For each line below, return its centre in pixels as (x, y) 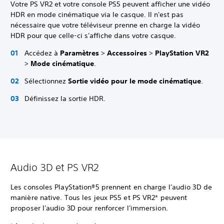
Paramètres (80, 53)
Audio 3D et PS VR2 (55, 167)
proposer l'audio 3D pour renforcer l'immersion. (90, 208)
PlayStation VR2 (182, 53)
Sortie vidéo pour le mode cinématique (134, 81)
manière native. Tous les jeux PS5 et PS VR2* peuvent (99, 197)
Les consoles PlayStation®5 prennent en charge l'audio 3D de (111, 187)
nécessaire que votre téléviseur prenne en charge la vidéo (105, 25)
